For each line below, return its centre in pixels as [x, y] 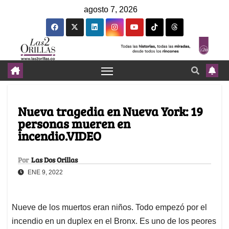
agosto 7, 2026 [111, 9]
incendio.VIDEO [60, 136]
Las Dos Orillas [54, 160]
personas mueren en [74, 124]
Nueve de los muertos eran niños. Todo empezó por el [109, 208]
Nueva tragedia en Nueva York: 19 [110, 111]
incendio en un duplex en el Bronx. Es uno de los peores [114, 221]
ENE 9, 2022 [44, 173]
